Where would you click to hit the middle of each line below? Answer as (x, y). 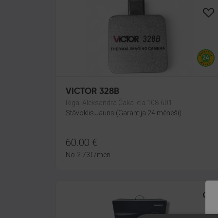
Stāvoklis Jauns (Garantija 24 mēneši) (124, 113)
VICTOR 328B (92, 91)
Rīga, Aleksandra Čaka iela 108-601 (119, 103)
